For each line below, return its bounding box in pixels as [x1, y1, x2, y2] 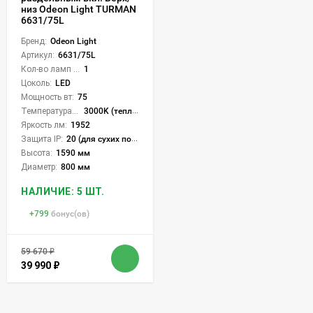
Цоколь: [21, 78, 52, 88]
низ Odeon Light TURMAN [21, 3, 136, 15]
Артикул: [21, 50, 54, 60]
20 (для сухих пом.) [66, 133, 131, 144]
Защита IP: [21, 133, 63, 144]
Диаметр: [21, 161, 57, 172]
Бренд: [21, 36, 47, 46]
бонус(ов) [51, 208, 89, 219]
